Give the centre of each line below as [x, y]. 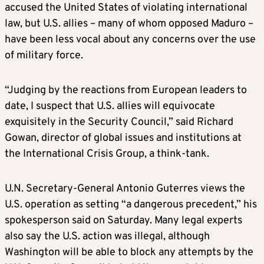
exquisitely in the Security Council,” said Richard [119, 123]
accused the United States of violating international [126, 8]
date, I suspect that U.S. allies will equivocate [110, 107]
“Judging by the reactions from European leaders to [126, 91]
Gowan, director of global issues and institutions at [123, 138]
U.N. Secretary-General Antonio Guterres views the [125, 189]
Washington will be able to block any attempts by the [129, 253]
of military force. [44, 56]
